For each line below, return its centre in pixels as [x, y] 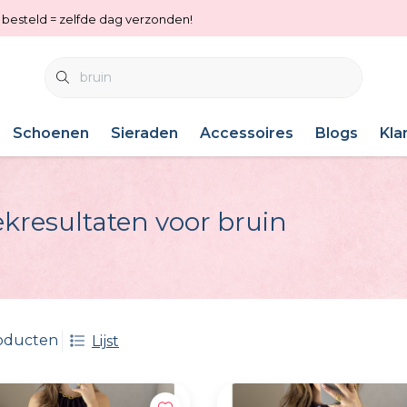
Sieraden [144, 133]
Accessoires [247, 133]
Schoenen [51, 133]
